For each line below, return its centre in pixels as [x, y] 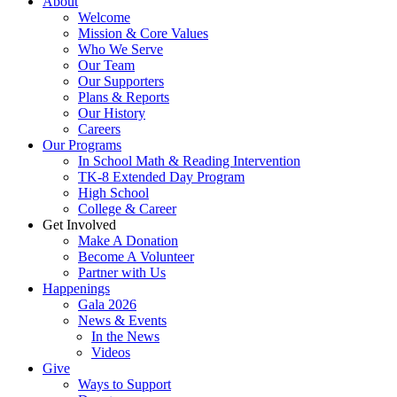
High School [113, 192]
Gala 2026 [107, 304]
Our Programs [82, 144]
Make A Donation [128, 240]
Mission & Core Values [143, 33]
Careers [99, 128]
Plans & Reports [124, 97]
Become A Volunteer [136, 256]
